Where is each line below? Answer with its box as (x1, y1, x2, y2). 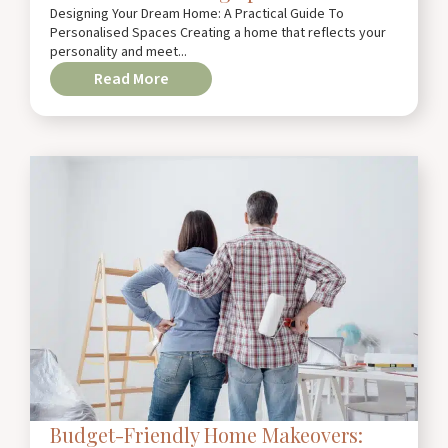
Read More (93, 67, 169, 90)
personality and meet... (50, 41, 187, 62)
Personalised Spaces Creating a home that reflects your (50, 22, 386, 43)
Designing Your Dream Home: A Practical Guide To (50, 3, 344, 24)
